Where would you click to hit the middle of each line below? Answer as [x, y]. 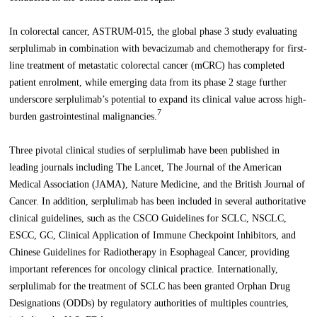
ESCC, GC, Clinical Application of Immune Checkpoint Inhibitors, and [153, 236]
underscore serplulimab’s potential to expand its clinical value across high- [158, 100]
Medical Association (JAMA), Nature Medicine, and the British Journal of [157, 185]
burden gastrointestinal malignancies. [83, 117]
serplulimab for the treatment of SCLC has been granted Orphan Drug [150, 287]
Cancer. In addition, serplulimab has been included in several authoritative [158, 202]
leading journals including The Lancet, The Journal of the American [146, 168]
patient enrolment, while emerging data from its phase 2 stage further [148, 83]
